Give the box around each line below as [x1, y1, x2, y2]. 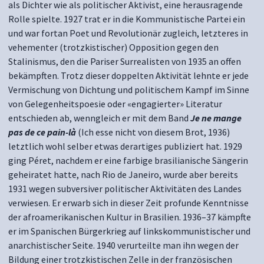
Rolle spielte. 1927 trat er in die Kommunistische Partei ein [8, 13, 245, 25]
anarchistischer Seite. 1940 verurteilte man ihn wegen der [8, 239, 239, 251]
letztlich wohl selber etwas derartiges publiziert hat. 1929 [8, 140, 242, 152]
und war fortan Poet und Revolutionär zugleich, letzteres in [8, 27, 248, 39]
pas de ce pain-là [8, 126, 76, 138]
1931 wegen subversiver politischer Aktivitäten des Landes [8, 183, 242, 194]
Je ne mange [190, 112, 242, 124]
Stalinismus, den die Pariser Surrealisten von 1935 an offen [8, 55, 241, 67]
